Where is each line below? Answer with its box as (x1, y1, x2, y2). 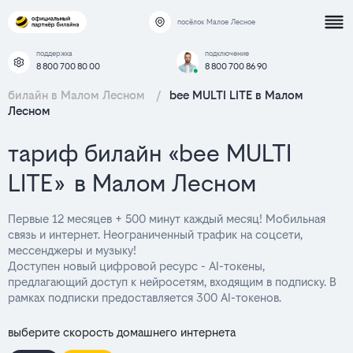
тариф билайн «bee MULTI (8, 139, 292, 167)
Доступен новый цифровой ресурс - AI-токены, (8, 259, 265, 273)
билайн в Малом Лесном (8, 88, 148, 102)
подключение (205, 49, 249, 58)
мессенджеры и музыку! (8, 243, 136, 257)
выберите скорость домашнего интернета (8, 325, 236, 339)
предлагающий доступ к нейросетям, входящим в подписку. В (8, 275, 336, 288)
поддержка (36, 49, 72, 58)
